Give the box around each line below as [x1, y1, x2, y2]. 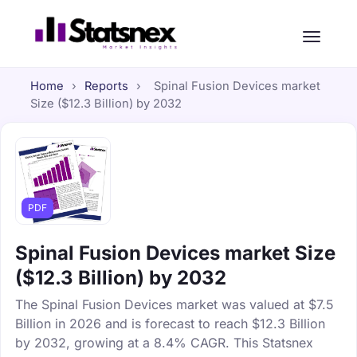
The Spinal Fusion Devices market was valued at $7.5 [15, 296, 334, 312]
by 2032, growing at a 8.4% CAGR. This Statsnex [15, 334, 313, 351]
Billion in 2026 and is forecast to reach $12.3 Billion [15, 315, 325, 331]
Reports [84, 79, 128, 93]
